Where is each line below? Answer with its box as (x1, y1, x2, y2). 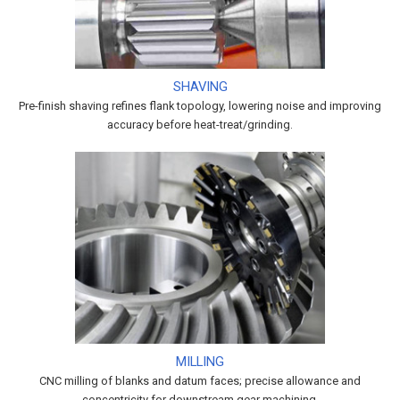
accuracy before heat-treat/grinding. (107, 118, 293, 132)
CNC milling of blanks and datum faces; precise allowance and (39, 374, 361, 388)
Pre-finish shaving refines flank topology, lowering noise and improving (19, 99, 381, 113)
